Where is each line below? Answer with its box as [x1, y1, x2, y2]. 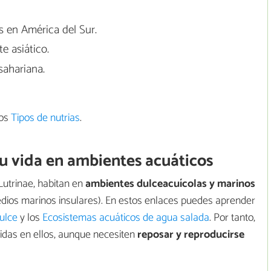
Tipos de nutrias [11, 109, 80, 128]
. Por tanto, [209, 208, 255, 227]
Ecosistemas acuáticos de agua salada [42, 208, 209, 227]
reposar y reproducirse [137, 225, 244, 244]
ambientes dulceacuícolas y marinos [83, 174, 255, 193]
